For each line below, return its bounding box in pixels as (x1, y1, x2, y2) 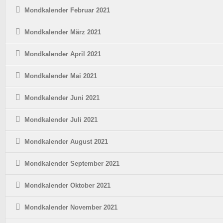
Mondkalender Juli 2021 (24, 116, 98, 124)
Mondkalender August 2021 (24, 138, 108, 146)
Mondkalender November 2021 (24, 204, 117, 212)
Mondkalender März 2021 (24, 28, 101, 36)
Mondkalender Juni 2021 (24, 94, 100, 102)
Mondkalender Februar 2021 (24, 6, 110, 14)
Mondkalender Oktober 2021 (24, 182, 111, 190)
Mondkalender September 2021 (24, 160, 119, 168)
